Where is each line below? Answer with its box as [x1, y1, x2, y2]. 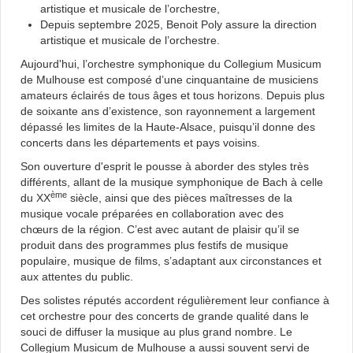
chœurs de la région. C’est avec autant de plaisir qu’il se [20, 223, 299, 236]
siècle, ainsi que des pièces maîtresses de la [67, 191, 292, 204]
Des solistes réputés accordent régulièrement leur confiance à [20, 294, 329, 307]
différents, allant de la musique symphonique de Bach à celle [20, 176, 323, 188]
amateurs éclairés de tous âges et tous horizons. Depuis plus [20, 89, 325, 102]
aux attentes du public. [20, 270, 133, 283]
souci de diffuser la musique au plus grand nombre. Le [20, 325, 292, 338]
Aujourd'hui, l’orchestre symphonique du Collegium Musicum [20, 58, 321, 70]
